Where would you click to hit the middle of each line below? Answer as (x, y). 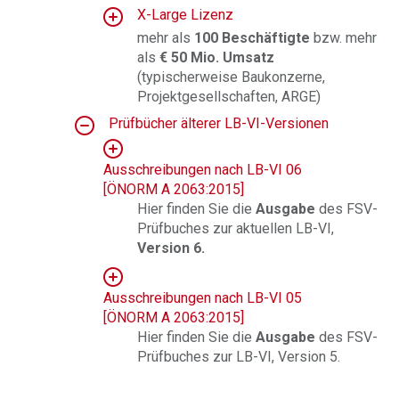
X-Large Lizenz (185, 15)
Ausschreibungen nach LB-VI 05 (203, 298)
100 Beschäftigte (254, 38)
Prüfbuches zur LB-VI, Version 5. (239, 357)
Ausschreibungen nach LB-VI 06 (203, 170)
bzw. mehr (346, 38)
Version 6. (171, 248)
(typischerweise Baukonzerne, (232, 77)
